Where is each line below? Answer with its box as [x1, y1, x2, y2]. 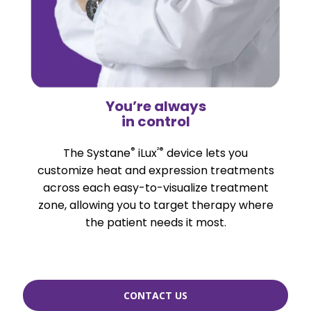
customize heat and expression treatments [37, 162, 274, 178]
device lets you [164, 144, 248, 161]
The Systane [63, 144, 131, 161]
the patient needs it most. [85, 214, 226, 230]
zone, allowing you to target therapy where [37, 196, 274, 213]
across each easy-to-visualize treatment [42, 179, 269, 196]
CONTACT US [124, 288, 187, 302]
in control [121, 111, 190, 131]
